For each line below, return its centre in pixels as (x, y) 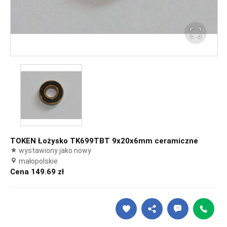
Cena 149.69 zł (37, 172)
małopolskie (37, 161)
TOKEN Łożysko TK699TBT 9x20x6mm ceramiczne (104, 141)
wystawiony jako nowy (54, 150)
